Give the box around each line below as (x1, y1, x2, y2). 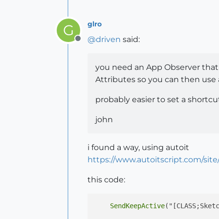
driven (96, 35, 121, 44)
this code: (88, 175, 125, 184)
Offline (77, 39, 103, 48)
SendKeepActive (110, 202, 165, 210)
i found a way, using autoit (88, 143, 189, 152)
